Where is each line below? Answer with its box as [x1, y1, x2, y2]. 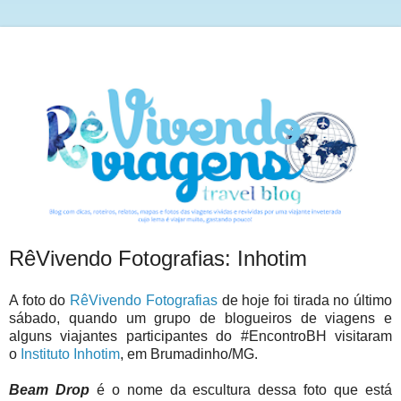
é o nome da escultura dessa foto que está [96, 382, 393, 398]
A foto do [9, 293, 71, 309]
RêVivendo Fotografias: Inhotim [9, 245, 307, 270]
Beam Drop [9, 382, 97, 398]
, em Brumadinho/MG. [120, 346, 258, 363]
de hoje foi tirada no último [217, 293, 393, 309]
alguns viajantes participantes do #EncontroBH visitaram [9, 328, 392, 345]
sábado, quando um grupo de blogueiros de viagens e [9, 311, 392, 327]
